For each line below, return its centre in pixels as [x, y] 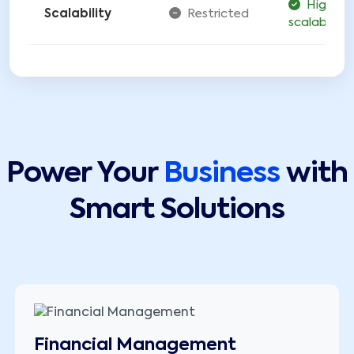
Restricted [218, 14]
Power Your [85, 174]
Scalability [78, 14]
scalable [313, 23]
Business [225, 174]
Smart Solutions [177, 211]
